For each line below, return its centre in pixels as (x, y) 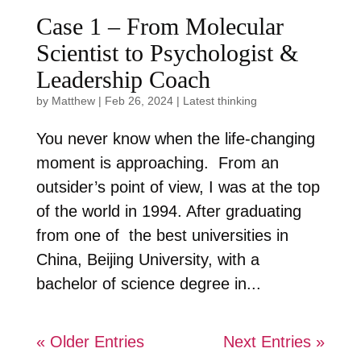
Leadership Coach (123, 80)
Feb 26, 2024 (139, 101)
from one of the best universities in (162, 236)
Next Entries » (274, 342)
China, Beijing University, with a (147, 260)
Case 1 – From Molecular (160, 27)
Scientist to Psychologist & (167, 53)
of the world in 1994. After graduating (168, 212)
